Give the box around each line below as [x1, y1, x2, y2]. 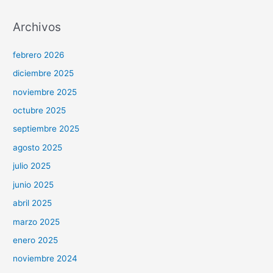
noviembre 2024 [13, 253, 78, 264]
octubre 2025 [13, 105, 66, 116]
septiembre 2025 [13, 124, 80, 134]
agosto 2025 [13, 142, 63, 152]
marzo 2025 [13, 216, 60, 227]
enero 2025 [13, 235, 58, 245]
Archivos [13, 19, 62, 34]
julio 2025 [13, 161, 51, 171]
